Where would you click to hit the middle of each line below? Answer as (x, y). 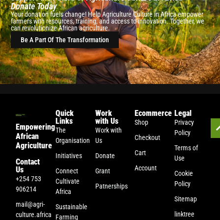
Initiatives (69, 155)
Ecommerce (153, 113)
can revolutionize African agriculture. (61, 28)
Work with (108, 130)
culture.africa (34, 214)
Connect (67, 171)
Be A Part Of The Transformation (65, 40)
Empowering (36, 127)
